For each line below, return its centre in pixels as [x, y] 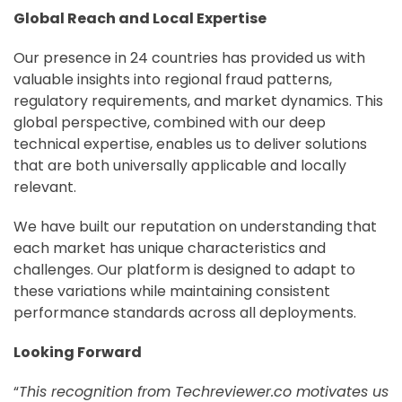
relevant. [45, 188]
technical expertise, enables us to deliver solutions [190, 144]
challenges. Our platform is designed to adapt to [184, 270]
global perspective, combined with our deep [170, 123]
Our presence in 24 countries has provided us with [189, 58]
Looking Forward [78, 353]
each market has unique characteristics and [170, 249]
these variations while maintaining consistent [172, 292]
